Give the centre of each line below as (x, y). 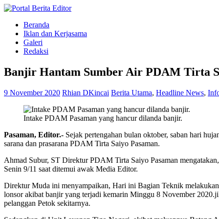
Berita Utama (131, 92)
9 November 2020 (32, 92)
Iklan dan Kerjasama (55, 33)
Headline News (180, 92)
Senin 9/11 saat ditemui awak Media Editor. (71, 169)
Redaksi (36, 51)
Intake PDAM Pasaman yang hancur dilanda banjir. (103, 118)
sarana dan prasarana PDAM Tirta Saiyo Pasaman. (82, 143)
